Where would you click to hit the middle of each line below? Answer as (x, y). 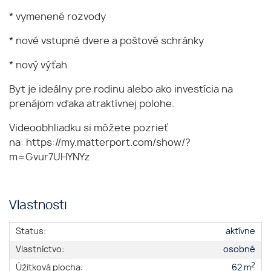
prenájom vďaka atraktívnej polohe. (92, 104)
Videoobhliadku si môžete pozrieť (89, 129)
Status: (31, 232)
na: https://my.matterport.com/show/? (100, 143)
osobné (239, 250)
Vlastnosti (38, 206)
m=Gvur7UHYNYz (50, 158)
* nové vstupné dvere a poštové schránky (106, 41)
